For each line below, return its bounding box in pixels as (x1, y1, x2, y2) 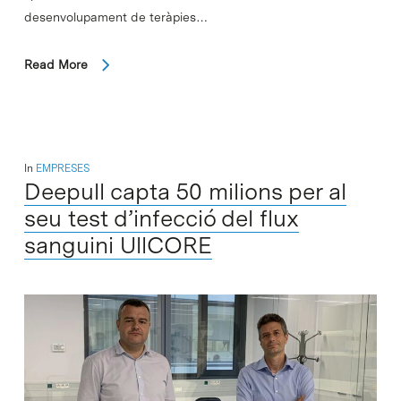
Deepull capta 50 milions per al (23, 176, 346, 205)
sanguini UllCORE (23, 230, 212, 259)
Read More (23, 56, 88, 72)
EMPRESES (35, 161, 90, 175)
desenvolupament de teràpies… (23, 9, 208, 24)
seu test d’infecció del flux (23, 203, 299, 232)
